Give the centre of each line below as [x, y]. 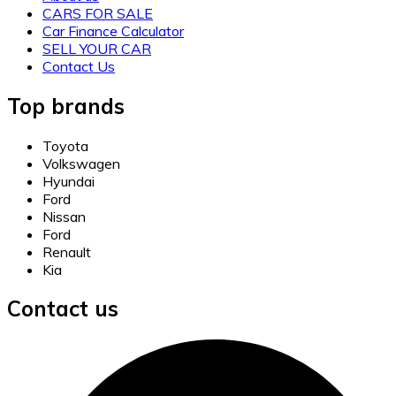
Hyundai [69, 181]
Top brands [66, 106]
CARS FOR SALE [98, 13]
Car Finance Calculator [113, 30]
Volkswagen [81, 163]
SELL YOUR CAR [97, 48]
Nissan [64, 216]
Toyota [65, 145]
